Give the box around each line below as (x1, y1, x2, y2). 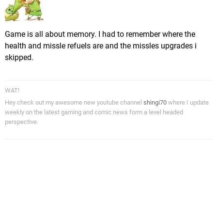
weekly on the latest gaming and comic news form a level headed (5, 108, 183, 116)
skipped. (5, 53, 33, 62)
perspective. (5, 118, 38, 126)
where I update (167, 99, 209, 107)
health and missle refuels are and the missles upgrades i (5, 41, 197, 51)
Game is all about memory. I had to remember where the (5, 30, 195, 39)
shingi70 (143, 99, 167, 107)
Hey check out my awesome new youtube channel (5, 99, 143, 107)
